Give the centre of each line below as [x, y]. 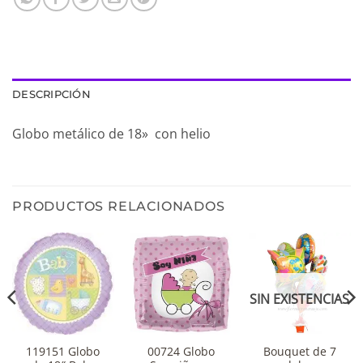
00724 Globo [181, 352]
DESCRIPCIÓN [51, 94]
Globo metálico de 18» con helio [111, 133]
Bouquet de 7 [299, 352]
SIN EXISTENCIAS [300, 299]
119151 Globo [63, 352]
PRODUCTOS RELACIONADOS [119, 206]
